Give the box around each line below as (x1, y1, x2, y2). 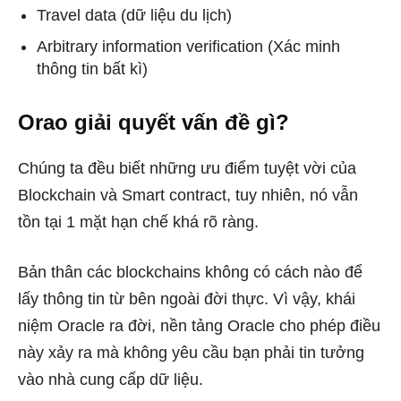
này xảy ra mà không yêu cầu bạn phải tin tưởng (18, 344, 364, 362)
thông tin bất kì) (37, 60, 148, 78)
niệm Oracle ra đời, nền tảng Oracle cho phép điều (18, 317, 380, 335)
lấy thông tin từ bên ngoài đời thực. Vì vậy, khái (18, 290, 355, 308)
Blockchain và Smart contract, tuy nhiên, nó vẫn (18, 186, 358, 204)
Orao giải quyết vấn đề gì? (18, 110, 289, 134)
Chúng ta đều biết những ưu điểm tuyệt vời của (18, 159, 356, 177)
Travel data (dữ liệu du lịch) (37, 6, 232, 24)
